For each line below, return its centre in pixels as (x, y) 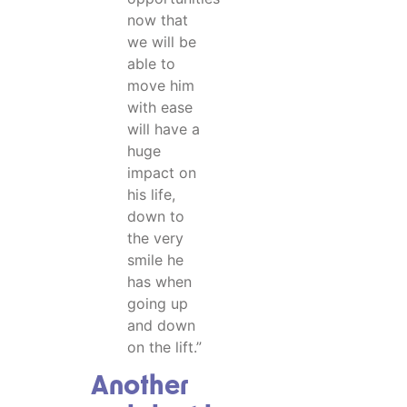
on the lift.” (164, 347)
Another (140, 388)
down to (156, 217)
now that (158, 20)
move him (161, 86)
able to (151, 64)
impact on (162, 173)
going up (158, 304)
